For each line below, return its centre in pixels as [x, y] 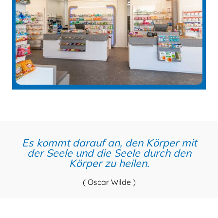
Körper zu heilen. [109, 163]
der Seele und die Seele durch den [109, 153]
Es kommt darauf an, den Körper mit [109, 143]
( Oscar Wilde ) [109, 182]
